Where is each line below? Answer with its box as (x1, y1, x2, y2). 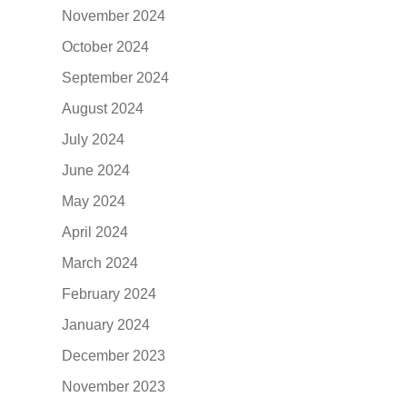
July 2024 (62, 131, 125, 147)
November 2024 (62, 7, 166, 24)
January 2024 (62, 316, 151, 333)
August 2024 (62, 100, 144, 116)
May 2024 (62, 193, 126, 209)
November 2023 (62, 378, 166, 394)
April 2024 (62, 223, 129, 240)
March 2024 (62, 254, 139, 271)
